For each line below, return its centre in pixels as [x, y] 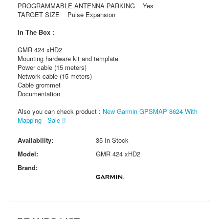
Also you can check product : [60, 111]
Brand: [28, 167]
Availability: [35, 140]
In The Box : [36, 32]
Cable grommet [39, 85]
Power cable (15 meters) [52, 67]
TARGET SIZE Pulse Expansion [66, 14]
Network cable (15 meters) [55, 76]
